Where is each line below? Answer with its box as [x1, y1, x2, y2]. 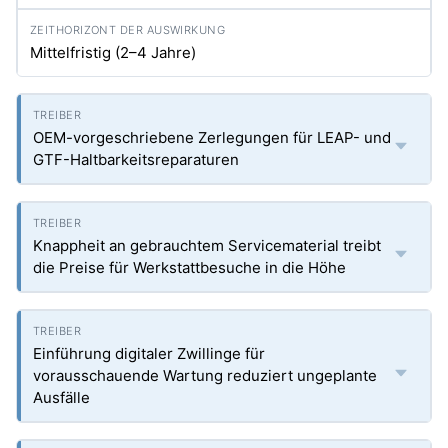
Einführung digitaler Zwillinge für [33, 344, 265, 363]
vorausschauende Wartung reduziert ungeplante [33, 366, 377, 385]
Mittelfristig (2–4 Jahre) [30, 43, 196, 62]
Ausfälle [33, 388, 90, 407]
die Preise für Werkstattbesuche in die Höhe [33, 258, 346, 277]
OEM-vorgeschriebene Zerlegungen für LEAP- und [33, 128, 391, 147]
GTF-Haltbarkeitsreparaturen [33, 150, 239, 169]
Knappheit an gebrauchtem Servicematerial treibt [33, 236, 381, 255]
